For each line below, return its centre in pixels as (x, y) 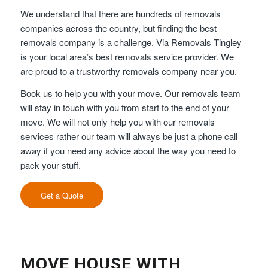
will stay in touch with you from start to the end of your (124, 107)
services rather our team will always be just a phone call (129, 136)
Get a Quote (62, 195)
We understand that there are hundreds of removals (120, 13)
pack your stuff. (50, 165)
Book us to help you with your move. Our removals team (130, 93)
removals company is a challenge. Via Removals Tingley (131, 42)
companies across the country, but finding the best (118, 28)
